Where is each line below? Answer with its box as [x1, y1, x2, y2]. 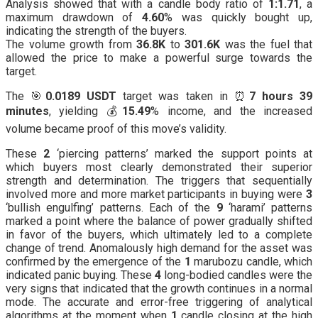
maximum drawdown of [6, 11, 143, 25]
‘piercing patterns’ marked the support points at [50, 147, 312, 161]
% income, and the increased [150, 104, 313, 119]
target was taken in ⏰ [116, 89, 249, 104]
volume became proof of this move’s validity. [6, 122, 226, 136]
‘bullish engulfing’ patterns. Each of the [6, 201, 216, 215]
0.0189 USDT [45, 89, 117, 104]
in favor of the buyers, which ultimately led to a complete [6, 228, 312, 242]
